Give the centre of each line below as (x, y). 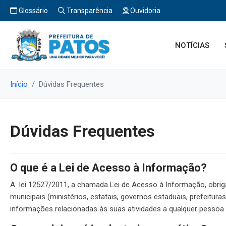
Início (19, 84)
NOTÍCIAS (192, 45)
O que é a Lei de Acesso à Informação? (108, 167)
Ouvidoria (145, 11)
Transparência (89, 11)
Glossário (33, 11)
